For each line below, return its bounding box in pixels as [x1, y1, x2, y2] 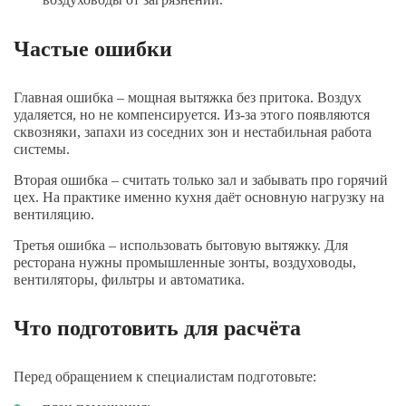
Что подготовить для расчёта [14, 316, 301, 340]
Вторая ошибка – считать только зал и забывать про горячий [14, 172, 388, 188]
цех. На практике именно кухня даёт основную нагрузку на [14, 189, 384, 205]
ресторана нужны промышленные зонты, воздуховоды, [14, 255, 356, 270]
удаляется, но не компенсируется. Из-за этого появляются [14, 107, 370, 122]
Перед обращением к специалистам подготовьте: [14, 369, 316, 384]
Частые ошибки [14, 37, 172, 61]
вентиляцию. [14, 207, 94, 222]
